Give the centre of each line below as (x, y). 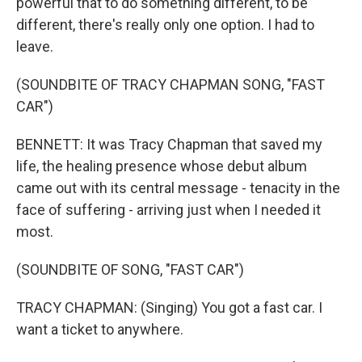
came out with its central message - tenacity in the (178, 188)
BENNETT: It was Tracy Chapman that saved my (169, 144)
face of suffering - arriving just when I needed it (168, 210)
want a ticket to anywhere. (100, 329)
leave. (35, 46)
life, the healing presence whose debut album (162, 166)
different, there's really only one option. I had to (165, 25)
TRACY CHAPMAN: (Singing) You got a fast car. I (169, 307)
